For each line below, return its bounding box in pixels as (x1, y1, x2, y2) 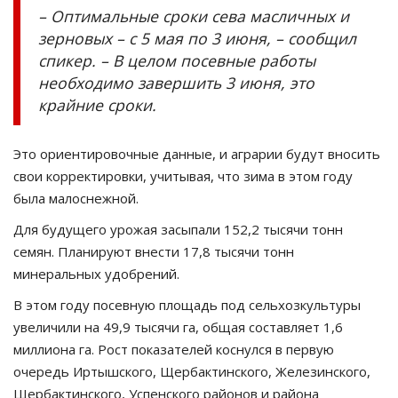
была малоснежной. (13, 188, 139, 207)
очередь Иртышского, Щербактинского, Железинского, (13, 362, 370, 380)
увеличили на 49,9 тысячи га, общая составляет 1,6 (13, 317, 343, 336)
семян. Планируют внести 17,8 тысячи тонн (13, 242, 294, 260)
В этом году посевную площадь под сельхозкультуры (13, 295, 361, 314)
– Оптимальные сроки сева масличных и (38, 4, 349, 27)
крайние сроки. (38, 93, 165, 115)
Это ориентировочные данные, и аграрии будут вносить (13, 144, 380, 163)
